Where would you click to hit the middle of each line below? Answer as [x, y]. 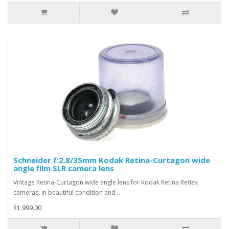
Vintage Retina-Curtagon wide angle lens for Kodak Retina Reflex [106, 182]
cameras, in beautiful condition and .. [67, 192]
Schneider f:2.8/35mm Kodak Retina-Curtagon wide [112, 160]
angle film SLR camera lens [64, 168]
